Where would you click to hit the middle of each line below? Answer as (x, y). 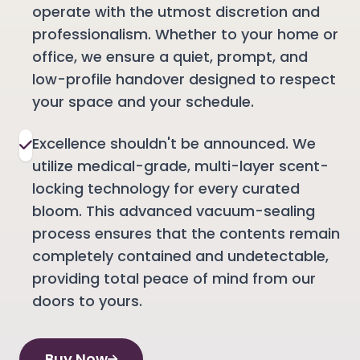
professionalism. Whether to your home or (185, 34)
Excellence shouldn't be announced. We (174, 143)
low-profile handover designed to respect (184, 79)
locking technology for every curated (166, 188)
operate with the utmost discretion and (176, 12)
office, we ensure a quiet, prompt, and (170, 57)
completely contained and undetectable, (180, 256)
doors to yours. (87, 301)
